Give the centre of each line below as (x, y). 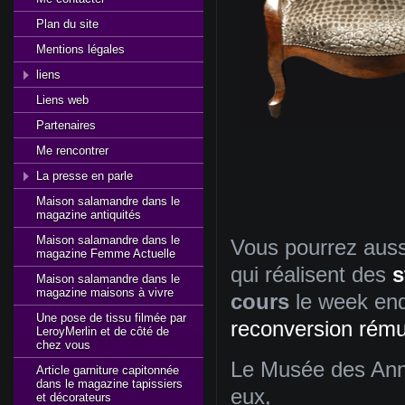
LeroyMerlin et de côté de (103, 331)
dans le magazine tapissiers (109, 384)
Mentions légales (80, 49)
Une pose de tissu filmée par (111, 318)
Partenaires (66, 125)
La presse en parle (85, 176)
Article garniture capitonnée (108, 370)
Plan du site (67, 24)
